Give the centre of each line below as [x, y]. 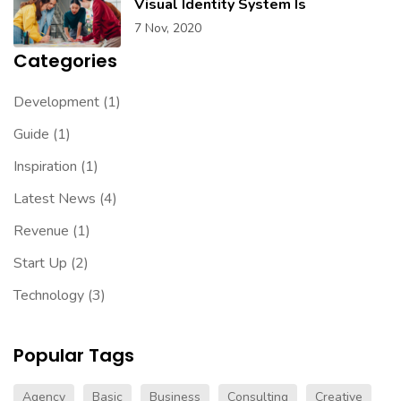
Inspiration [45, 167]
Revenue [41, 231]
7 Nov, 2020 [168, 29]
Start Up [40, 264]
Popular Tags [74, 356]
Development [56, 102]
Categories [65, 61]
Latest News [55, 199]
